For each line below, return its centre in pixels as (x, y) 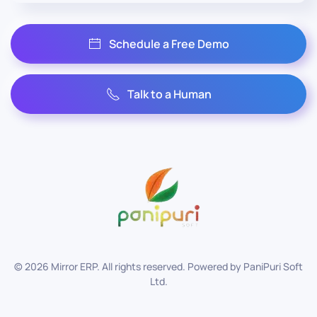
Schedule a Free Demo (169, 44)
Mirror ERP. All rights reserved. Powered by (146, 266)
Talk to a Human (169, 94)
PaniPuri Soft (273, 266)
